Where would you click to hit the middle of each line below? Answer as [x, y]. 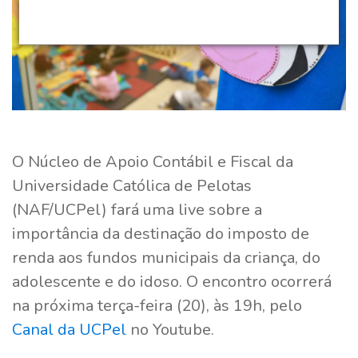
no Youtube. [172, 329]
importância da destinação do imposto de [161, 233]
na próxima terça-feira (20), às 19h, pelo [157, 305]
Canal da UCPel [69, 329]
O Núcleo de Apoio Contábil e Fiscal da [153, 161]
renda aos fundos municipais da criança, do [166, 257]
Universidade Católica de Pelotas [132, 185]
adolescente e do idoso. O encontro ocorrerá [172, 281]
